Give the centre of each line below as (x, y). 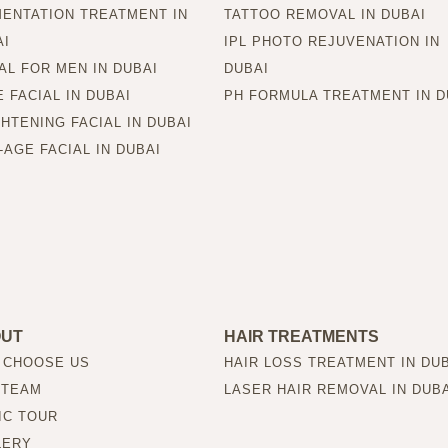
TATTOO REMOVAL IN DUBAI (325, 14)
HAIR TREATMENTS (301, 336)
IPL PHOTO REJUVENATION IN (332, 41)
